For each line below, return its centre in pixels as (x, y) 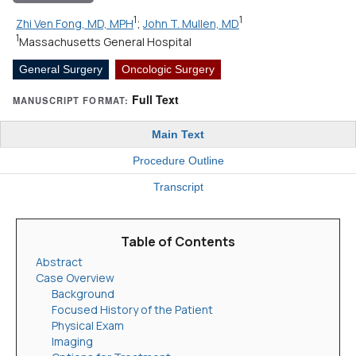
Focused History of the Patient (132, 310)
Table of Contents (178, 242)
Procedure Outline (178, 161)
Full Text (156, 100)
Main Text (178, 135)
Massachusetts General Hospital (105, 42)
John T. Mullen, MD (191, 23)
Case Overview (75, 278)
